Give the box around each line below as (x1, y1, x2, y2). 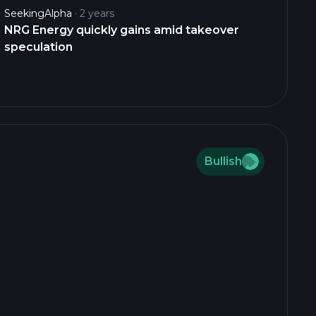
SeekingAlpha (4, 7, 73, 20)
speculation (4, 40, 73, 54)
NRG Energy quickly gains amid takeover (4, 23, 240, 37)
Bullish (205, 154, 242, 168)
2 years (80, 7, 115, 20)
